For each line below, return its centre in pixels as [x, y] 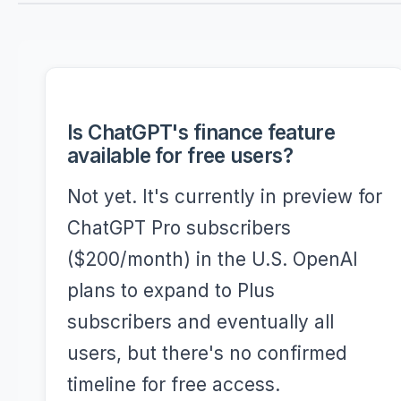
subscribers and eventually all [200, 322]
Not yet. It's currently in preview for [225, 196]
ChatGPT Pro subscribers [179, 228]
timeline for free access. [174, 384]
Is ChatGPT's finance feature [201, 132]
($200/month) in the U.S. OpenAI [213, 259]
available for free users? [180, 155]
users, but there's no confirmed [207, 353]
